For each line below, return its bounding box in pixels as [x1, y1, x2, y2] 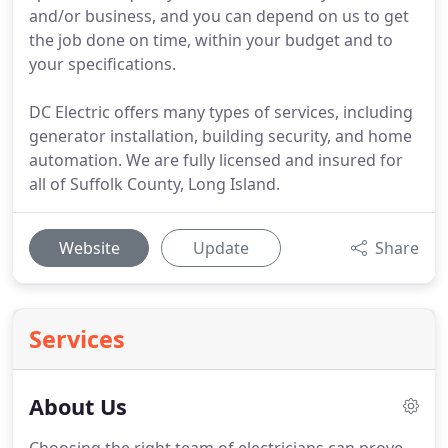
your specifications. [29, 53, 176, 75]
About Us [29, 392, 127, 421]
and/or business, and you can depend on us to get [29, 5, 409, 27]
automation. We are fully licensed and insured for [29, 149, 403, 171]
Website [58, 237, 120, 259]
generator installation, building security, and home [29, 125, 412, 147]
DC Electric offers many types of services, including [29, 101, 413, 123]
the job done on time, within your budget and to [29, 29, 393, 51]
